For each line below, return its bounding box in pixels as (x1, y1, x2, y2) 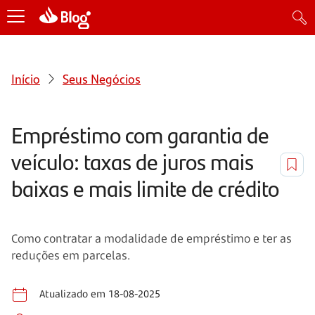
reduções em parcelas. (11, 247, 130, 263)
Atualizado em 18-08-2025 (39, 286, 160, 300)
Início (11, 69, 40, 87)
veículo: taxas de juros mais (11, 145, 254, 177)
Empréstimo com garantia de (11, 118, 269, 150)
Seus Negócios (63, 69, 141, 87)
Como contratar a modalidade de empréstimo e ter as (11, 230, 292, 246)
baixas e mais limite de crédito (11, 172, 279, 204)
